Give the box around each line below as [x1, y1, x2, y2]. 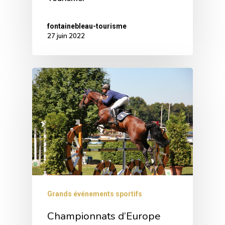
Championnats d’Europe [47, 208, 161, 223]
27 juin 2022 [47, 32, 85, 40]
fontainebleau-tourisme [47, 22, 127, 31]
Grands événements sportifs [47, 189, 142, 198]
